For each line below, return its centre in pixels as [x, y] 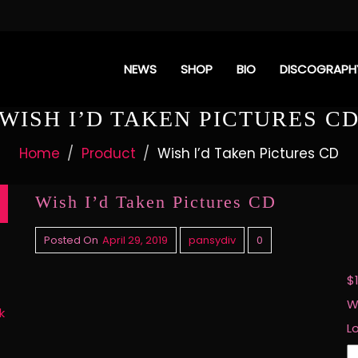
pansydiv [212, 240]
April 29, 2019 [135, 240]
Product [109, 153]
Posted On [71, 240]
